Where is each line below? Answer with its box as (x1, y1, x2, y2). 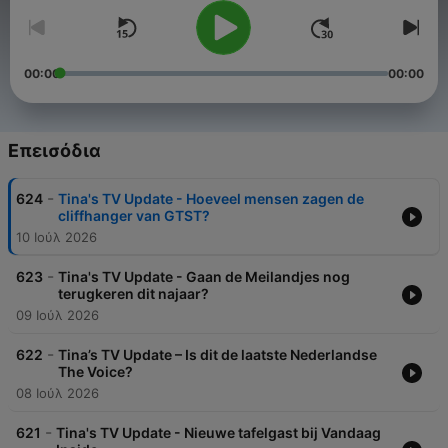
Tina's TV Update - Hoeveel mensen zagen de (58, 190, 364, 208)
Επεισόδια (8, 140, 101, 162)
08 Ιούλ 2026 (16, 385, 99, 402)
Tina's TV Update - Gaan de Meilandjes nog (58, 268, 350, 286)
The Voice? (58, 363, 133, 381)
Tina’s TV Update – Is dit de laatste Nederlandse (58, 346, 377, 364)
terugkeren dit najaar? (58, 285, 209, 303)
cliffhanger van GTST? (58, 207, 210, 225)
